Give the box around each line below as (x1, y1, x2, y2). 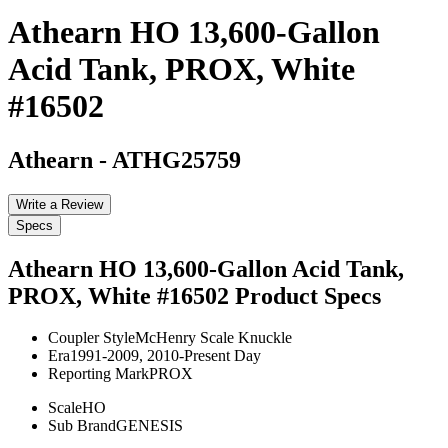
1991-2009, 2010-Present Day (70, 347, 261, 365)
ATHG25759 (112, 146, 241, 173)
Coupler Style (48, 329, 135, 347)
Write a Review (16, 196, 103, 212)
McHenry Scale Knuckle (135, 329, 292, 347)
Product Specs (235, 282, 381, 309)
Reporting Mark (48, 365, 149, 383)
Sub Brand (48, 417, 116, 435)
